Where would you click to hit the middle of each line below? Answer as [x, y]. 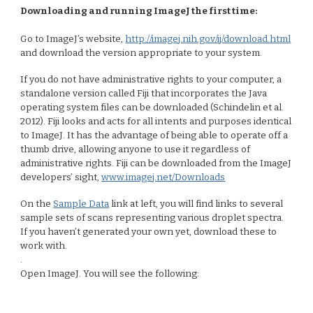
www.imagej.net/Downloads [163, 177]
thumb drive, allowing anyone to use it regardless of [136, 150]
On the [37, 204]
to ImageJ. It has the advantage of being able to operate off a [154, 136]
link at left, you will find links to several [196, 204]
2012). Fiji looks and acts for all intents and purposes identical [156, 122]
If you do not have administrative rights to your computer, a [151, 80]
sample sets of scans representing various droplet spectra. [152, 218]
